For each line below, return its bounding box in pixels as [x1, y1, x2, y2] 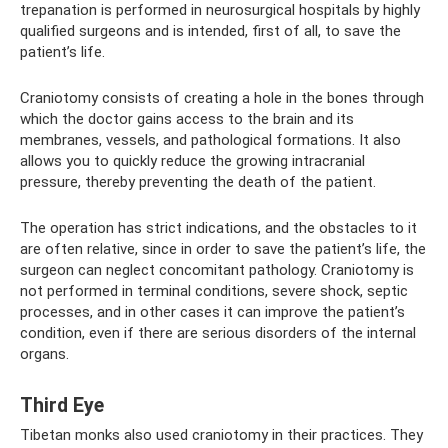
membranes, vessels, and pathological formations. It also [20, 131, 401, 150]
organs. [20, 345, 69, 364]
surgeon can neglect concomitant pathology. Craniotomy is [20, 261, 414, 280]
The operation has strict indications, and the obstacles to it [20, 219, 417, 238]
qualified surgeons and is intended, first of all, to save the [20, 22, 401, 41]
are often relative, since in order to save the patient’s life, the [20, 240, 426, 259]
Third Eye [20, 393, 104, 417]
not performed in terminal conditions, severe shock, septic [20, 282, 408, 301]
